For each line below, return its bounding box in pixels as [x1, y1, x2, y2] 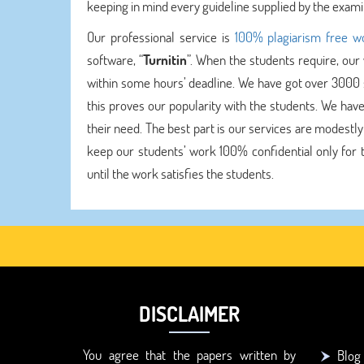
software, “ [87, 50, 143, 69]
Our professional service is [87, 28, 235, 46]
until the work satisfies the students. [87, 164, 274, 183]
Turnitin [142, 50, 187, 69]
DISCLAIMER [139, 301, 240, 327]
